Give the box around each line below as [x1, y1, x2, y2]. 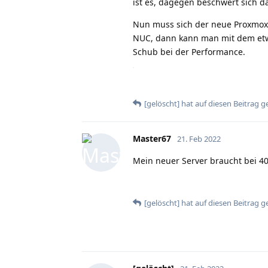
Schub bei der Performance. [133, 45, 245, 57]
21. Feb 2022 [177, 133, 221, 144]
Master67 [133, 132, 171, 144]
